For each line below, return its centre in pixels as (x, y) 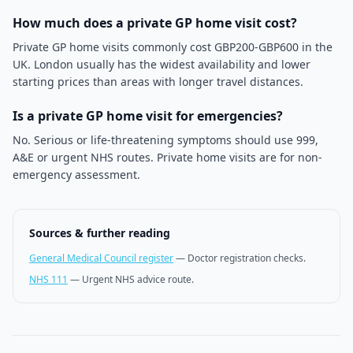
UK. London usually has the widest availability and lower (162, 64)
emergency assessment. (76, 175)
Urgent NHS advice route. (138, 279)
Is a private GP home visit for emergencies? (148, 116)
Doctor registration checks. (247, 258)
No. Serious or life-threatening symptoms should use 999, (165, 140)
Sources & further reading (100, 233)
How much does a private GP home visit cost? (155, 23)
